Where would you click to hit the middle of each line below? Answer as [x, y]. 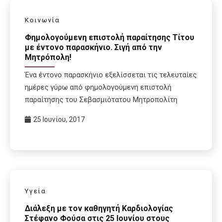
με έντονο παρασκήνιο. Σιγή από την [93, 48]
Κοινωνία [42, 20]
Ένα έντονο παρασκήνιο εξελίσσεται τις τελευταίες [111, 75]
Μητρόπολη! [48, 57]
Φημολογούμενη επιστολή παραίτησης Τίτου [110, 38]
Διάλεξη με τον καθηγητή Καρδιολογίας [99, 208]
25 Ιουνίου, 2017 [59, 120]
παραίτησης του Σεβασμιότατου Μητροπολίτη [101, 100]
